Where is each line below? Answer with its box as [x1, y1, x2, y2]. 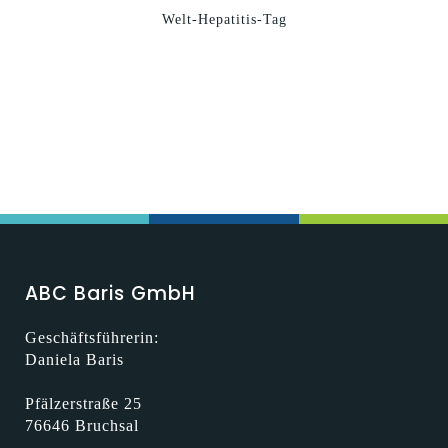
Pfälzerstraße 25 [25, 395, 142, 412]
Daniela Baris [25, 351, 124, 368]
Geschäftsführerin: [25, 329, 159, 346]
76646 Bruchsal [25, 417, 139, 434]
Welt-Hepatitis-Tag [161, 12, 287, 27]
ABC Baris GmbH [25, 280, 196, 307]
